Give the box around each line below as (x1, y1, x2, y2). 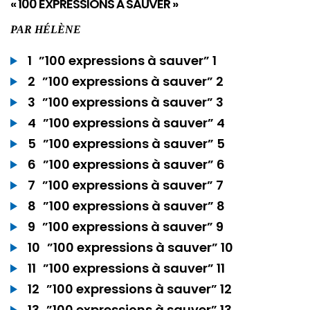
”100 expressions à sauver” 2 (42, 73, 224, 91)
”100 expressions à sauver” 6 (43, 156, 225, 174)
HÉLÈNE (35, 24, 81, 36)
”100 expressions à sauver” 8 (43, 197, 225, 215)
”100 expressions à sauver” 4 (43, 114, 225, 132)
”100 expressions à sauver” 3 (42, 93, 224, 111)
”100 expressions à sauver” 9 (42, 218, 224, 236)
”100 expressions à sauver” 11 (43, 259, 225, 277)
